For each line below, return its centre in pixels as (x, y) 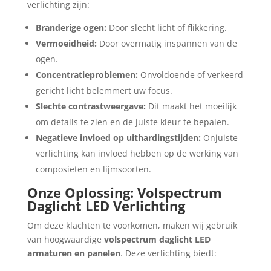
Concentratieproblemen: (87, 75)
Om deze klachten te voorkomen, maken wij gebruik (132, 225)
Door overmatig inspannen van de (167, 43)
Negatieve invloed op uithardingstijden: (118, 138)
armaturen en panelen (73, 253)
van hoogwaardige (65, 239)
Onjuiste (219, 138)
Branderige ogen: (71, 28)
